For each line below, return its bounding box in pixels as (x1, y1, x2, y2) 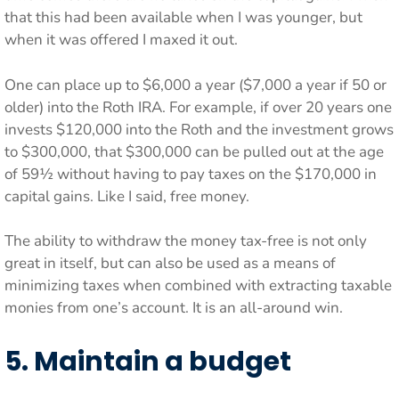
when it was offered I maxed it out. (4, 29, 238, 50)
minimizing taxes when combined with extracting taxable (4, 275, 392, 296)
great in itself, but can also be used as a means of (4, 253, 336, 273)
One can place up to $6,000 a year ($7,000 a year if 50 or (4, 74, 387, 95)
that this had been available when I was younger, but (4, 7, 362, 28)
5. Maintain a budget (4, 342, 291, 380)
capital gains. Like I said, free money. (4, 185, 249, 207)
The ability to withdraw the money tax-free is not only (4, 231, 367, 251)
